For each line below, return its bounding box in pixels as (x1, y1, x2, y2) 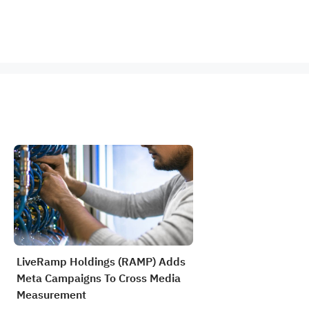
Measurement (17, 287, 86, 303)
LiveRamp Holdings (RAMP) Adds (17, 254, 186, 270)
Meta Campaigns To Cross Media (17, 270, 181, 287)
